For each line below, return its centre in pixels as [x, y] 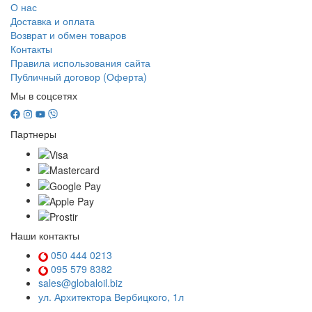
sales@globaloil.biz [80, 283]
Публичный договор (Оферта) [79, 76]
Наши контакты [45, 236]
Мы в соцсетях [44, 95]
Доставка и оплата [53, 21]
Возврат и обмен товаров [68, 34]
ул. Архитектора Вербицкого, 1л [111, 297]
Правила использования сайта [80, 62]
